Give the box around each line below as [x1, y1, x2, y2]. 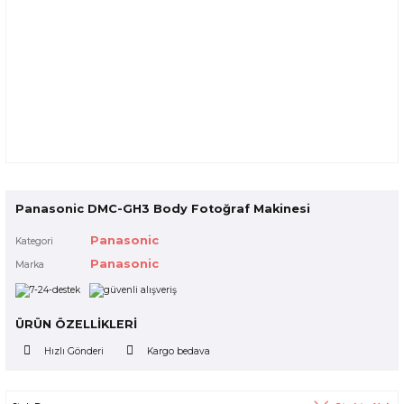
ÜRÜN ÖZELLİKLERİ [15, 317, 137, 332]
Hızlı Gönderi [44, 344, 104, 357]
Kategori [15, 235, 53, 247]
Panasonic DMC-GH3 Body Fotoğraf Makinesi [15, 202, 310, 216]
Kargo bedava [147, 344, 210, 357]
